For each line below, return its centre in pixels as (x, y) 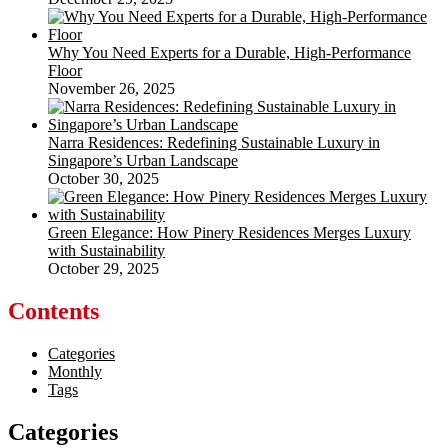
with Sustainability (106, 251)
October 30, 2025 (103, 179)
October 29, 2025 (103, 269)
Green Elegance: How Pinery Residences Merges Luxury (229, 233)
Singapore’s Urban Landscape (143, 161)
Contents (53, 311)
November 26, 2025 (111, 89)
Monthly (75, 371)
